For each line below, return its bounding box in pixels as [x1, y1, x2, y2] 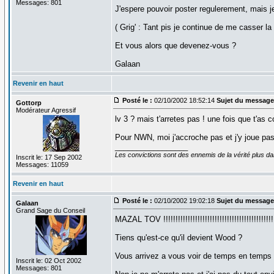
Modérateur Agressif [15, 106, 76, 114]
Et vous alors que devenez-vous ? [114, 40, 236, 50]
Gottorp [15, 98, 42, 106]
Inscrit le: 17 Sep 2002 [15, 153, 82, 161]
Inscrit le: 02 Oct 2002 [15, 256, 81, 264]
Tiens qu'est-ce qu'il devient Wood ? [114, 232, 242, 242]
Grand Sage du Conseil [15, 206, 85, 214]
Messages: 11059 [15, 160, 68, 168]
